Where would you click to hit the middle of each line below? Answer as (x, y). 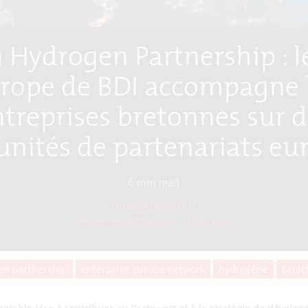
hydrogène (244, 269)
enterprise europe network (143, 269)
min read (157, 184)
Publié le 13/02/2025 (154, 207)
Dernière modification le (128, 222)
